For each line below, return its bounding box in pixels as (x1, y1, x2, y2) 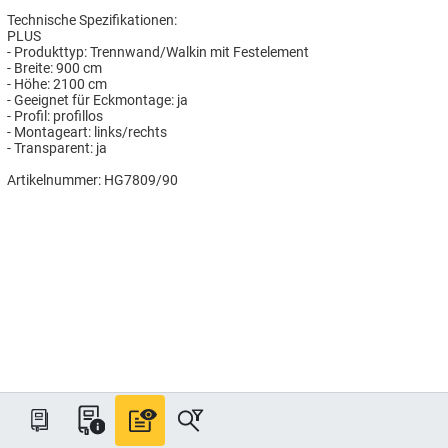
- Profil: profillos (7, 107, 103, 124)
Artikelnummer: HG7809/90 (7, 171, 178, 188)
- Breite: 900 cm (7, 59, 102, 76)
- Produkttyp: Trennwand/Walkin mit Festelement (7, 43, 309, 60)
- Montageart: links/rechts (7, 123, 167, 140)
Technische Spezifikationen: (7, 11, 177, 28)
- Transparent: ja (7, 139, 107, 156)
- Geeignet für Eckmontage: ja (7, 91, 188, 108)
